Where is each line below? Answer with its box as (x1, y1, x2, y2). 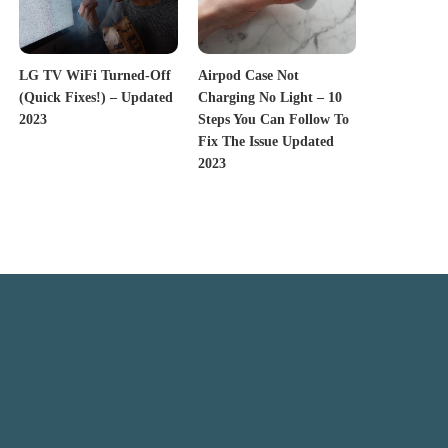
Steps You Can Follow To (197, 111, 349, 127)
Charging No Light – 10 (197, 89, 342, 105)
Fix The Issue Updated (197, 133, 334, 149)
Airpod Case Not (197, 67, 299, 83)
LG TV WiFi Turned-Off (19, 67, 172, 83)
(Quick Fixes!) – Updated (19, 89, 174, 105)
